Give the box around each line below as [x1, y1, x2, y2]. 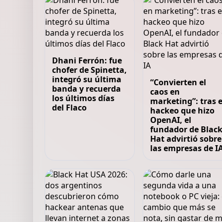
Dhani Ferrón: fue [52, 55, 122, 66]
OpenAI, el [150, 114, 191, 125]
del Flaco [52, 102, 87, 113]
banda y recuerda [52, 83, 121, 94]
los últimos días [52, 93, 115, 104]
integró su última [52, 74, 122, 85]
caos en [150, 86, 180, 97]
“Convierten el [150, 77, 206, 88]
